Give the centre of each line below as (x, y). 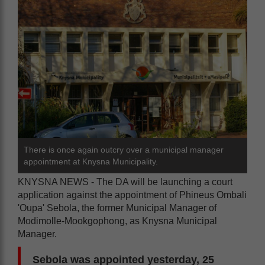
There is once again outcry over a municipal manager (124, 149)
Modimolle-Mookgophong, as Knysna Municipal (117, 221)
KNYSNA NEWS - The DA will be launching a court (125, 182)
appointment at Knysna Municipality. (91, 161)
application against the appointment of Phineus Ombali (132, 195)
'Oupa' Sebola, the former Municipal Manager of (117, 208)
